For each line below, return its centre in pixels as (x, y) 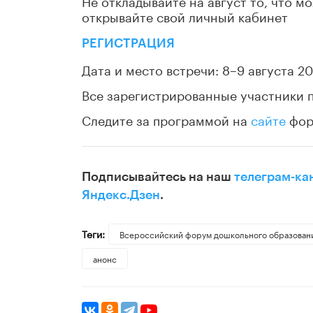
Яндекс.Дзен (121, 195)
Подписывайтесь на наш (158, 177)
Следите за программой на (166, 119)
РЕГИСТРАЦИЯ (128, 44)
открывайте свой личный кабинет (185, 16)
